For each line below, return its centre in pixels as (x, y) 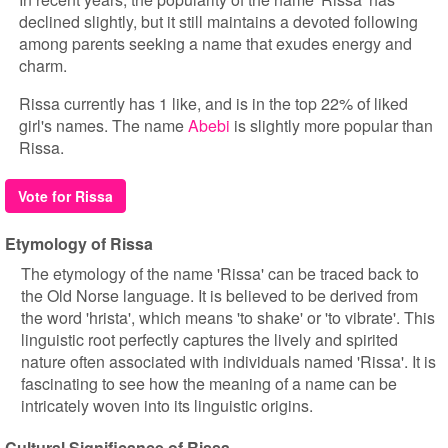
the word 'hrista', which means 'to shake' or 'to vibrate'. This (228, 317)
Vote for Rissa (65, 196)
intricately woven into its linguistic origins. (167, 405)
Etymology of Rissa (79, 243)
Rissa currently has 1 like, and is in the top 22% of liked (213, 103)
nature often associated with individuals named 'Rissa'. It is (228, 361)
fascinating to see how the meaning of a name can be (209, 383)
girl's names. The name (103, 125)
